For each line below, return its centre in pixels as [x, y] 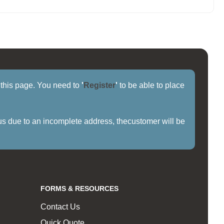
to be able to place [151, 85]
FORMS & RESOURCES [79, 189]
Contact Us [60, 207]
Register [100, 85]
